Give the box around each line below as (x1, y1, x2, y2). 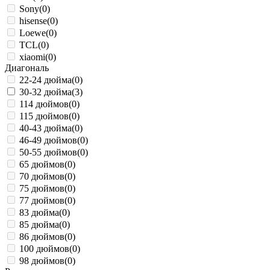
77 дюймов (19, 195, 64, 206)
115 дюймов (19, 110, 69, 121)
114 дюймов (19, 98, 69, 109)
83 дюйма (19, 207, 59, 218)
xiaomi (19, 51, 45, 62)
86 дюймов (19, 231, 64, 242)
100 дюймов (19, 243, 69, 254)
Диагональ (5, 62, 49, 73)
